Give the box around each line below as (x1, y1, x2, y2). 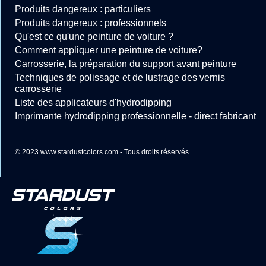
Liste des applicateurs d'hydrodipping (15, 97, 172, 108)
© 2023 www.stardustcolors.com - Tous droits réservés (15, 148, 189, 157)
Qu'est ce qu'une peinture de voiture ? (15, 31, 173, 42)
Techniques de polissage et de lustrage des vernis (15, 72, 225, 83)
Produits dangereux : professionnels (15, 18, 166, 28)
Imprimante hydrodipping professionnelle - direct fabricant (15, 111, 256, 122)
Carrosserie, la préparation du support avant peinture (15, 59, 236, 69)
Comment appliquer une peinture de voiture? (15, 45, 202, 56)
